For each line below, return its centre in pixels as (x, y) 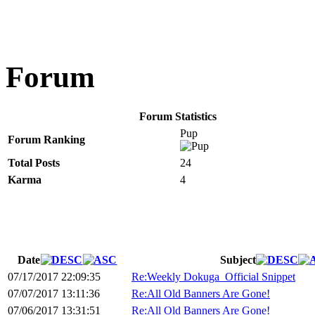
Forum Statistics (178, 117)
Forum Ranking (46, 140)
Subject (238, 260)
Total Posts (34, 163)
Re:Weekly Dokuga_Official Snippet (213, 277)
